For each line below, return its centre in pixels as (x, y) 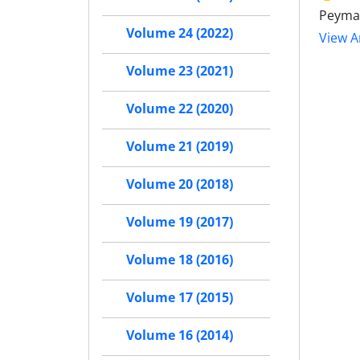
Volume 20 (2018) (180, 184)
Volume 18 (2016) (180, 260)
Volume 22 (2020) (180, 109)
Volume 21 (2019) (180, 147)
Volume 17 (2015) (180, 298)
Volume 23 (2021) (180, 71)
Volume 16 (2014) (180, 335)
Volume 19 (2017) (180, 222)
